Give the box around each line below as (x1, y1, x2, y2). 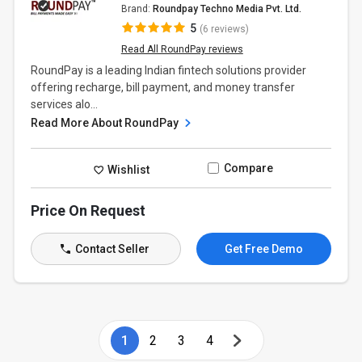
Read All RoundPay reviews (120, 44, 243, 55)
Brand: (120, 3, 153, 15)
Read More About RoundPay (31, 116, 182, 129)
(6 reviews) (199, 23, 249, 35)
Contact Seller (72, 242, 149, 255)
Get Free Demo (224, 242, 303, 255)
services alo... (31, 98, 99, 111)
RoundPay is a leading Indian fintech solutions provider (31, 64, 307, 77)
